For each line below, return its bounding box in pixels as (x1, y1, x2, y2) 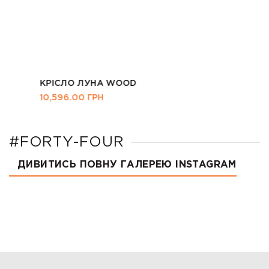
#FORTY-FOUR (9, 136, 124, 150)
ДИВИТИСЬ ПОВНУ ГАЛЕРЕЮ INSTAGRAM (17, 160, 237, 170)
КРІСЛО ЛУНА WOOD (9, 80, 106, 88)
